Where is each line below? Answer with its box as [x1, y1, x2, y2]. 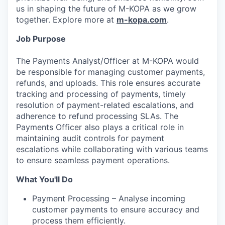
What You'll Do [16, 174, 73, 184]
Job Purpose [16, 33, 66, 44]
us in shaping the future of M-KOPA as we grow [16, 3, 196, 14]
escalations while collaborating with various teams [16, 144, 208, 154]
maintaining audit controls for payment [16, 133, 164, 143]
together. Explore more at [16, 14, 117, 25]
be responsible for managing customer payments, [16, 66, 205, 77]
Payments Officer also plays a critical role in [16, 122, 184, 132]
